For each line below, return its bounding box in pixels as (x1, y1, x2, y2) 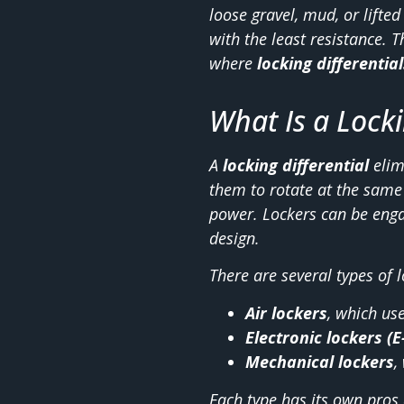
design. (209, 226, 260, 249)
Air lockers (245, 301, 327, 324)
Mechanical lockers (245, 350, 394, 372)
